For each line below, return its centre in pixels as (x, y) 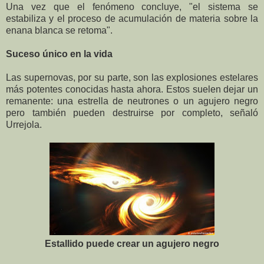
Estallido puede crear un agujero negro (132, 243)
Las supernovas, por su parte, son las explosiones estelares (132, 77)
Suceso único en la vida (59, 54)
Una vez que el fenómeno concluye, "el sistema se (132, 6)
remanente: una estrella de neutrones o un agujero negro (132, 101)
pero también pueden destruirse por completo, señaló (132, 113)
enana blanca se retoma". (59, 30)
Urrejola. (24, 124)
